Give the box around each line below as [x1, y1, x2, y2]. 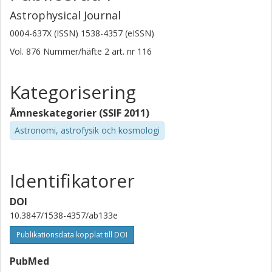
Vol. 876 [10, 46, 43, 57]
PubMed [10, 254, 49, 268]
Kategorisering [10, 80, 136, 104]
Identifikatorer [10, 168, 135, 193]
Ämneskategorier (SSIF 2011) [10, 106, 149, 120]
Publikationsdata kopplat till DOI [16, 229, 127, 240]
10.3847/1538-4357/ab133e [10, 209, 118, 221]
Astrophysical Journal [10, 8, 121, 22]
